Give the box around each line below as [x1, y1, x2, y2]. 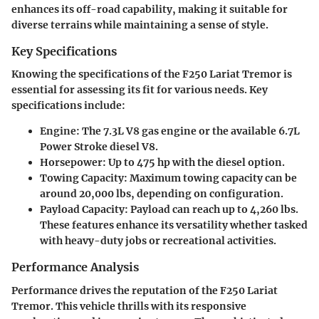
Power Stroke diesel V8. [40, 140, 158, 154]
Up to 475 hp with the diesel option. [106, 156, 285, 169]
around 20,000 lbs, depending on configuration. [40, 187, 283, 201]
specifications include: [11, 99, 125, 113]
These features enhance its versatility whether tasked [40, 219, 308, 232]
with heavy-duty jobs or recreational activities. [40, 234, 276, 248]
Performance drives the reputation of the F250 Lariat [11, 283, 278, 297]
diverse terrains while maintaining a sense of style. [11, 19, 268, 32]
